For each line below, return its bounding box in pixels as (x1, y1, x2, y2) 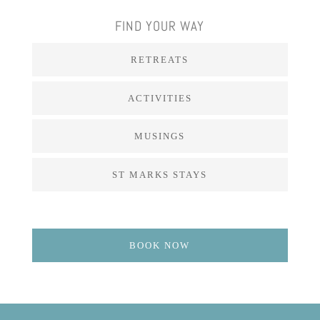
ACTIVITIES (127, 92, 192, 104)
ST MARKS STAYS (112, 169, 208, 180)
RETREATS (131, 54, 189, 66)
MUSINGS (134, 131, 186, 142)
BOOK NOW (129, 239, 191, 251)
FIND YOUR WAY (115, 17, 205, 36)
